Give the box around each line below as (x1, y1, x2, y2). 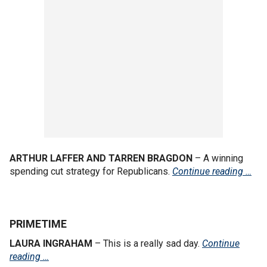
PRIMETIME (10, 217, 67, 230)
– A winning (193, 152, 243, 164)
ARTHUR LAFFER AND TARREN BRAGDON (10, 152, 193, 164)
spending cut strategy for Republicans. (10, 165, 172, 177)
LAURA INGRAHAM (10, 237, 92, 249)
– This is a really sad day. (92, 237, 202, 249)
